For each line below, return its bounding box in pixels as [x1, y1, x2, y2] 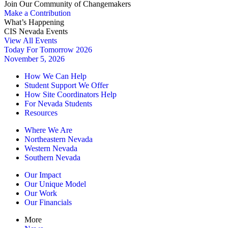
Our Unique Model [24, 180, 86, 188]
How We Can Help [24, 72, 87, 80]
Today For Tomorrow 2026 [4, 45, 92, 54]
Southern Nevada [24, 153, 80, 162]
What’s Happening [4, 18, 64, 26]
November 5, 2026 [4, 54, 65, 63]
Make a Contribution [4, 9, 71, 17]
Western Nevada [24, 144, 77, 153]
